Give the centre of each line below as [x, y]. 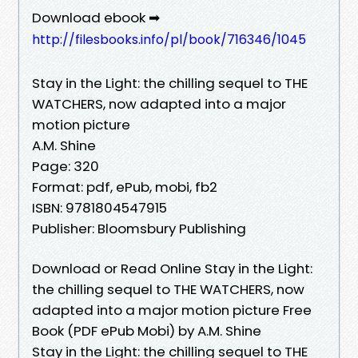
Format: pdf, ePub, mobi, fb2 [125, 187]
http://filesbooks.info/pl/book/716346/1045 [169, 39]
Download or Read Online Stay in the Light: [172, 268]
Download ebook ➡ [96, 17]
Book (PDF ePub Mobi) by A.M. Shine [147, 330]
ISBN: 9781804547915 [99, 207]
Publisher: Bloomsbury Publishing [139, 228]
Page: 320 [66, 166]
